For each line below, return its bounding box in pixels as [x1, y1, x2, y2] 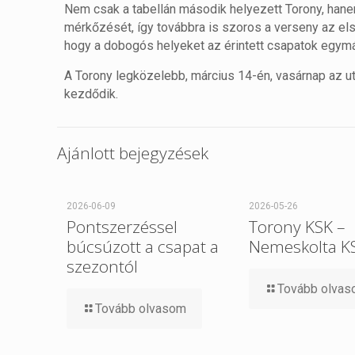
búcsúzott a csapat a [67, 235, 219, 258]
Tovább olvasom [95, 301, 186, 317]
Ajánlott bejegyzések [57, 142, 208, 165]
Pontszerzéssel [67, 216, 177, 239]
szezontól [67, 255, 138, 278]
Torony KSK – [248, 216, 345, 239]
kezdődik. [64, 86, 119, 102]
